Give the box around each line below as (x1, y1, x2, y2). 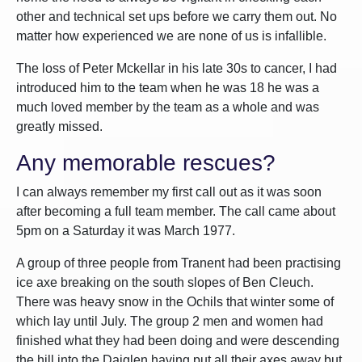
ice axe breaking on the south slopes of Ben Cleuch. (16, 276, 314, 289)
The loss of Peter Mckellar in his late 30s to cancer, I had (16, 61, 337, 75)
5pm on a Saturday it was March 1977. (16, 224, 235, 238)
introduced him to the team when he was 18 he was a (16, 81, 319, 95)
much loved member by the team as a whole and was (16, 100, 319, 114)
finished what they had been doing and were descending (16, 334, 339, 347)
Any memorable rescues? (16, 150, 276, 175)
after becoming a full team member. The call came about (16, 204, 335, 218)
